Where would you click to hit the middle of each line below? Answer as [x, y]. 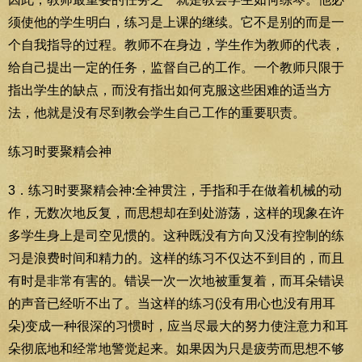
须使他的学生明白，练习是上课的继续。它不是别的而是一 [176, 22]
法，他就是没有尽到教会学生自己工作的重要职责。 [157, 112]
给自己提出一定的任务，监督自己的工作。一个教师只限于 [176, 67]
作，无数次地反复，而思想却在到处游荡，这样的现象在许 [176, 213]
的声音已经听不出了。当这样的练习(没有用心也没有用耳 [172, 303]
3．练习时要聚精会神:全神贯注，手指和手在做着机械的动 [175, 190]
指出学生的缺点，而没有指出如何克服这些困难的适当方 [170, 90]
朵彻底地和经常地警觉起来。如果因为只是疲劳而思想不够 [176, 348]
